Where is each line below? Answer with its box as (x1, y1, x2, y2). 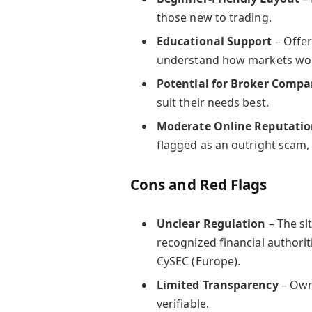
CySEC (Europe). (156, 253, 241, 269)
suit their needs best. (156, 94, 269, 110)
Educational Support (156, 33, 272, 49)
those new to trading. (156, 9, 272, 25)
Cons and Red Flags (130, 174, 267, 194)
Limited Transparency (156, 277, 279, 293)
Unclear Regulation (156, 215, 266, 231)
